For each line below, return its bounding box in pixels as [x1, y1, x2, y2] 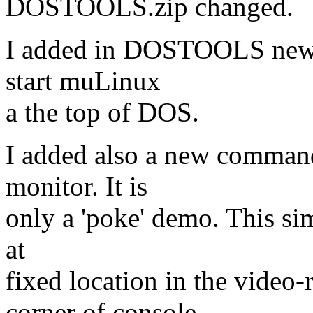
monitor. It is [6, 170, 147, 201]
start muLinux [6, 65, 161, 96]
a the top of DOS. [6, 96, 199, 127]
